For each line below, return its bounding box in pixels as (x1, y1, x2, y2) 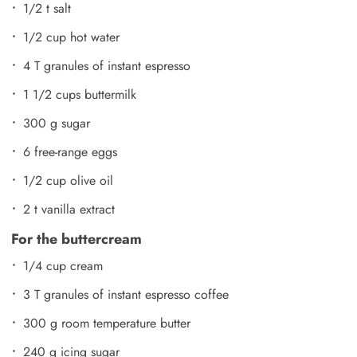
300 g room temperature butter (23, 313, 190, 332)
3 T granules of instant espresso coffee (23, 284, 229, 304)
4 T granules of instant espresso (23, 56, 190, 75)
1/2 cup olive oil (23, 171, 113, 190)
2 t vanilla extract (23, 199, 115, 218)
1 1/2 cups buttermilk (23, 84, 136, 104)
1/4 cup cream (23, 256, 103, 275)
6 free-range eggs (23, 142, 117, 161)
